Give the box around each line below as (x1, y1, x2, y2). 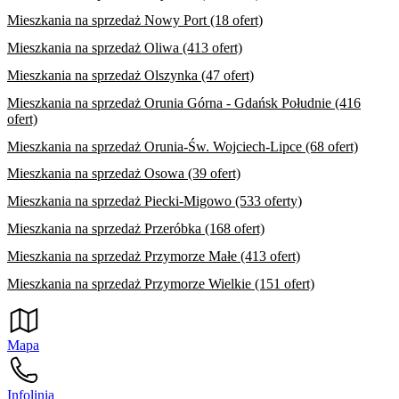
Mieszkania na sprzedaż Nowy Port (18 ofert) (7, 12, 263, 28)
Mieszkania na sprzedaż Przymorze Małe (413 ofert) (7, 248, 300, 264)
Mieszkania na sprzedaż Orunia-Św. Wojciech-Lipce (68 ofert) (7, 138, 358, 154)
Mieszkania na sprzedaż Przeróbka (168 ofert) (7, 220, 265, 236)
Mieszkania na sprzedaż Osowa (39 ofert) (7, 166, 240, 182)
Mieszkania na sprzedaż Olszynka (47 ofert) (7, 68, 254, 83)
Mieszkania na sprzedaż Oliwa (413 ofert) (7, 40, 242, 56)
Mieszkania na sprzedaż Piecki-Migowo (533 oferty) (7, 193, 302, 209)
